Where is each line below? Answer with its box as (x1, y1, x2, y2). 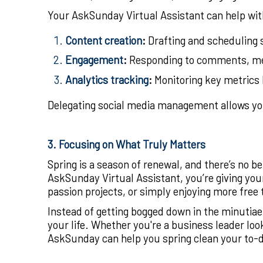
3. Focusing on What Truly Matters (48, 137, 205, 151)
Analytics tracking (65, 73, 149, 87)
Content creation (65, 33, 142, 47)
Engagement (65, 53, 123, 67)
